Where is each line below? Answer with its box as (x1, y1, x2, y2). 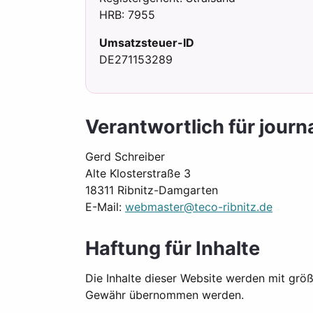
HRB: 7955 (99, 8, 156, 22)
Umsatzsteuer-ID (99, 36, 195, 50)
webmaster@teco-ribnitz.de (125, 200, 272, 214)
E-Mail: (85, 200, 125, 214)
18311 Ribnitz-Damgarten (85, 183, 218, 198)
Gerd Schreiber (85, 150, 165, 164)
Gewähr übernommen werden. (85, 288, 244, 303)
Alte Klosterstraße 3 (85, 166, 191, 181)
